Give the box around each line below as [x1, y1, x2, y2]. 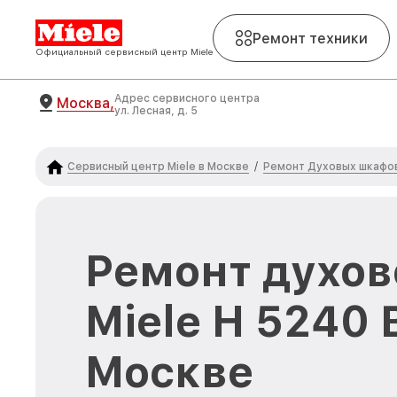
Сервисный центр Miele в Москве [67, 160, 249, 173]
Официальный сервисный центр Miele [35, 46, 213, 57]
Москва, [57, 94, 114, 112]
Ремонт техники [253, 29, 368, 47]
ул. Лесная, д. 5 [114, 105, 198, 117]
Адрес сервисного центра [114, 92, 260, 105]
